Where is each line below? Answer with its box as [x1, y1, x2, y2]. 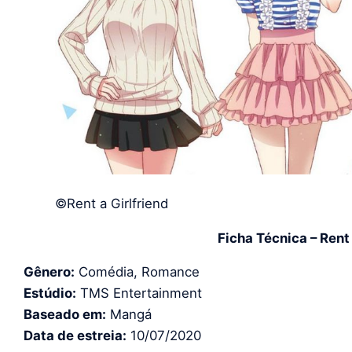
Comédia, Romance [75, 263, 200, 280]
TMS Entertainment [76, 284, 202, 301]
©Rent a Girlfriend [55, 195, 168, 211]
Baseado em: [24, 306, 106, 322]
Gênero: [24, 263, 75, 280]
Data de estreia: [24, 327, 126, 343]
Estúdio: [24, 284, 76, 301]
